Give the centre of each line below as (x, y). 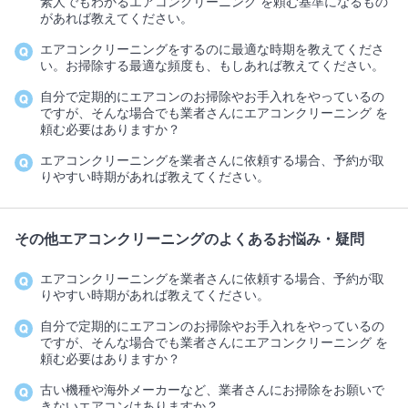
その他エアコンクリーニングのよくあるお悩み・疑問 (189, 239)
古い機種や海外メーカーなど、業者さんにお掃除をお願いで (212, 390)
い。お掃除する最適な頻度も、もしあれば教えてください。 (212, 66)
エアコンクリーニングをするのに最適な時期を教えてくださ (212, 50)
